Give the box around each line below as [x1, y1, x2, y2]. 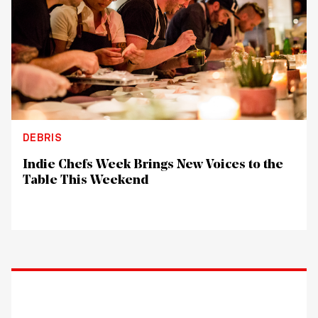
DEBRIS [23, 133, 62, 143]
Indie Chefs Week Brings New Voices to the [23, 158, 283, 172]
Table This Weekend [23, 173, 148, 187]
